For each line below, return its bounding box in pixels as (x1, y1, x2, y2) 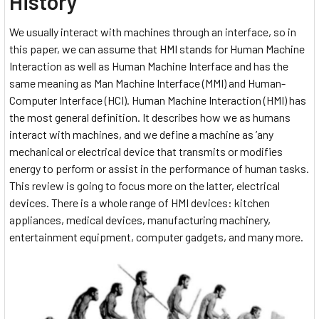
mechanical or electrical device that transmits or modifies (9, 145, 283, 159)
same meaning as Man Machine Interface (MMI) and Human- (9, 76, 286, 90)
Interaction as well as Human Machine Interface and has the (9, 59, 288, 73)
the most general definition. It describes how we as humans (9, 110, 291, 125)
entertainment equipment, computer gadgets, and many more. (9, 230, 303, 244)
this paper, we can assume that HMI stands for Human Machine (9, 42, 305, 56)
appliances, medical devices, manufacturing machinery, (9, 213, 271, 227)
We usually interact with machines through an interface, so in (9, 25, 296, 39)
